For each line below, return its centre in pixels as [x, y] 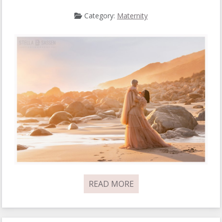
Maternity [132, 16]
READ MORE [111, 184]
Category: [100, 16]
